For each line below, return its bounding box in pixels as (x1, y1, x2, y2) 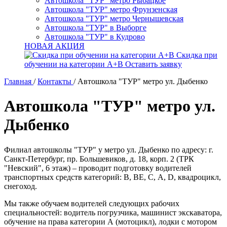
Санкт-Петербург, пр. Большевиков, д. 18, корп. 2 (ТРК (4, 154, 194, 163)
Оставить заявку (125, 60, 182, 68)
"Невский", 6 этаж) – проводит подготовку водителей (4, 163, 192, 172)
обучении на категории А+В (24, 60, 123, 68)
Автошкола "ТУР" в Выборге (45, 23, 146, 32)
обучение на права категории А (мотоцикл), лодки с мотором (4, 217, 217, 226)
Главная (4, 77, 31, 86)
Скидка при (176, 51, 217, 59)
